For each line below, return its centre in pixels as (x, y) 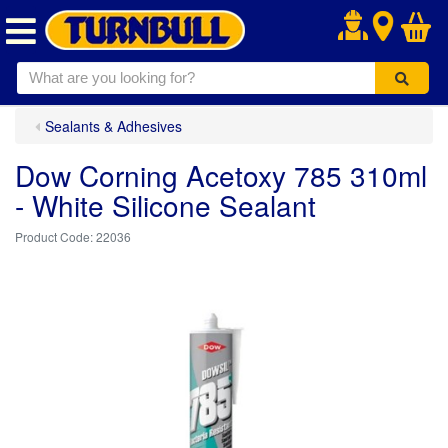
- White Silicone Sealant (165, 205)
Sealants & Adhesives (113, 126)
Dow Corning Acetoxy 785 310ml (221, 175)
